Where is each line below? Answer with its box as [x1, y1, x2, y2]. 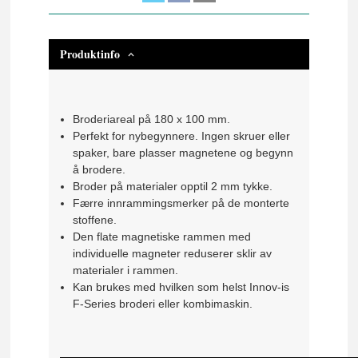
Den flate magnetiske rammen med [72, 230, 251, 244]
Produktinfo [60, 45, 121, 62]
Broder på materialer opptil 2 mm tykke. [72, 180, 272, 193]
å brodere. [72, 163, 125, 177]
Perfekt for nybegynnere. [72, 129, 198, 143]
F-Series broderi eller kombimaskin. [72, 297, 253, 311]
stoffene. [72, 213, 117, 227]
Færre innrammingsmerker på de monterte [72, 197, 289, 210]
